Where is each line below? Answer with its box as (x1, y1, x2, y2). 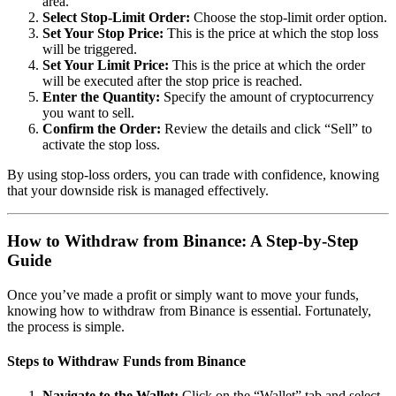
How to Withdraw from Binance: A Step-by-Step (7, 231, 359, 250)
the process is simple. (7, 318, 125, 334)
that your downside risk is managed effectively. (7, 183, 269, 199)
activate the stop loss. (42, 137, 160, 153)
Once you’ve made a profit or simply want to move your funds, (7, 286, 359, 302)
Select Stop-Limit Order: (42, 10, 190, 26)
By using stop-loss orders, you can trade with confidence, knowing (7, 167, 379, 183)
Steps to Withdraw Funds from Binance (7, 353, 246, 369)
